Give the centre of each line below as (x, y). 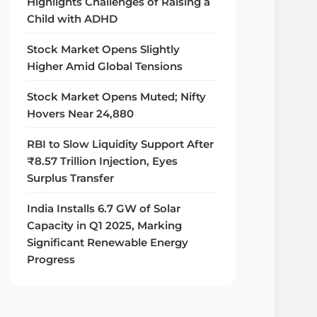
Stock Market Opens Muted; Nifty (117, 97)
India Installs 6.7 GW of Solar (104, 209)
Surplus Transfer (71, 179)
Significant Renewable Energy (108, 243)
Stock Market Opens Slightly (104, 50)
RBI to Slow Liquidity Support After (121, 145)
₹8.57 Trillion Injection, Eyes (103, 162)
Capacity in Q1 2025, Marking (105, 226)
